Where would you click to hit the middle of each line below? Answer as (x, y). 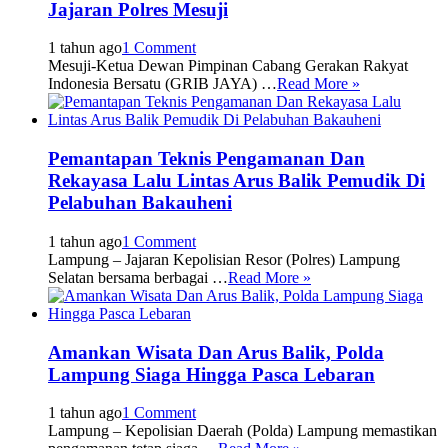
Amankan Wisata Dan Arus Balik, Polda (216, 352)
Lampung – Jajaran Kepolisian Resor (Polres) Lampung (224, 259)
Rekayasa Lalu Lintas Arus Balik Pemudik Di (236, 181)
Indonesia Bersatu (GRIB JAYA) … (162, 84)
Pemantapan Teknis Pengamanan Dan (206, 159)
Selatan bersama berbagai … (138, 277)
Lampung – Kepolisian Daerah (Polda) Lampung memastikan (242, 431)
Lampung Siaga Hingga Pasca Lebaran (211, 374)
